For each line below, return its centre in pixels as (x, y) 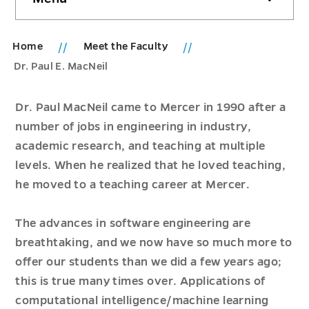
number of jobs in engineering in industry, (133, 127)
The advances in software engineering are (133, 223)
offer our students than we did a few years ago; (149, 262)
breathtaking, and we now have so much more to (154, 243)
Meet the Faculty (127, 46)
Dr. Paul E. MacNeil (61, 66)
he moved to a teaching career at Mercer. (133, 185)
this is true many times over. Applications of (140, 281)
